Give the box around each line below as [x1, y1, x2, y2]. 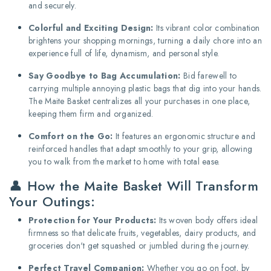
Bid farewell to [180, 69, 237, 82]
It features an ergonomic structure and [113, 129, 256, 142]
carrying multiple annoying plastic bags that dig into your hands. [28, 82, 262, 94]
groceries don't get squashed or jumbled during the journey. [28, 239, 250, 252]
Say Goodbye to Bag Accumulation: [28, 69, 181, 82]
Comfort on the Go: [28, 129, 113, 142]
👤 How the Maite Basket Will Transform [9, 175, 259, 195]
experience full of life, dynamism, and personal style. [28, 47, 220, 59]
